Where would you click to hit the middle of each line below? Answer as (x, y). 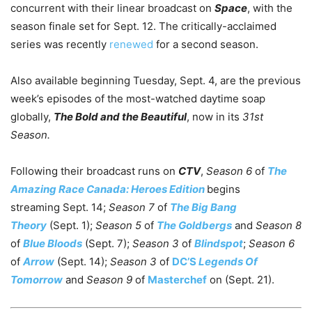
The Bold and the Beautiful (120, 116)
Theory (29, 225)
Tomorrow (37, 279)
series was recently (60, 44)
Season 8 (279, 225)
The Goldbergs (194, 225)
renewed (131, 44)
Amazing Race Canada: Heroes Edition (108, 189)
